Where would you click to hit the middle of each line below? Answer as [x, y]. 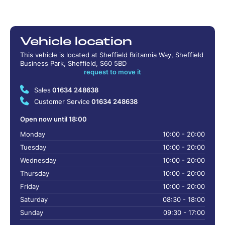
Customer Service [62, 101]
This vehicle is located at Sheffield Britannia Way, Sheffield [112, 55]
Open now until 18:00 [53, 119]
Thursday [35, 173]
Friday [30, 186]
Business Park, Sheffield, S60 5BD [73, 63]
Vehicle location [76, 42]
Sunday [32, 212]
